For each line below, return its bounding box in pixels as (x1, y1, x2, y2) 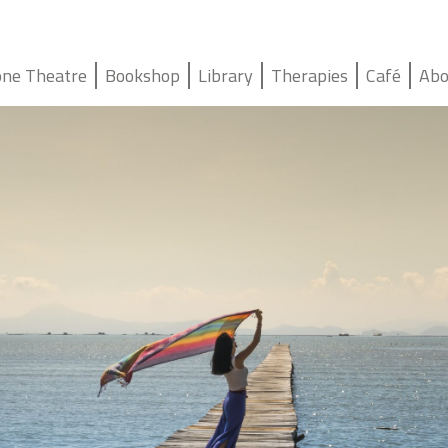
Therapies (271, 62, 349, 89)
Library (198, 62, 254, 89)
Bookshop (105, 62, 181, 89)
